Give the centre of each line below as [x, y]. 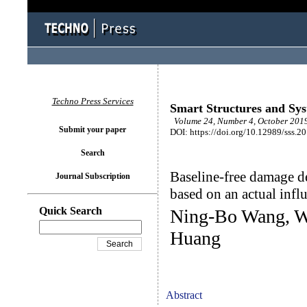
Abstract [184, 295]
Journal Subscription [93, 176]
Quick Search [71, 211]
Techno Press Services [93, 101]
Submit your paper [93, 130]
